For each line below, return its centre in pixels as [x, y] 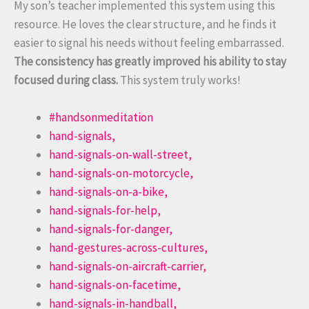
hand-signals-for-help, [105, 211]
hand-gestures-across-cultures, [128, 248]
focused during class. [66, 80]
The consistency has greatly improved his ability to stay [150, 61]
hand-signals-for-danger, [111, 229]
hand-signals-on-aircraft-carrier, [128, 267]
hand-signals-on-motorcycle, [121, 173]
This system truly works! [179, 80]
